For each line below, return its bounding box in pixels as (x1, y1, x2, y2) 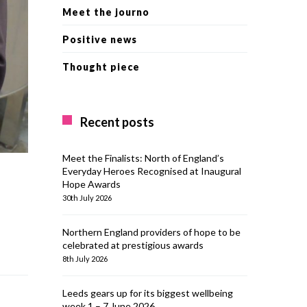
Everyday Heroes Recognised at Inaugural (62, 165, 241, 177)
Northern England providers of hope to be (62, 226, 241, 238)
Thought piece (62, 61, 140, 73)
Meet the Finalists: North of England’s (62, 152, 224, 164)
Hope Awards (62, 178, 121, 190)
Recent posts (80, 114, 154, 130)
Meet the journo (62, 6, 149, 18)
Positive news (62, 34, 137, 45)
